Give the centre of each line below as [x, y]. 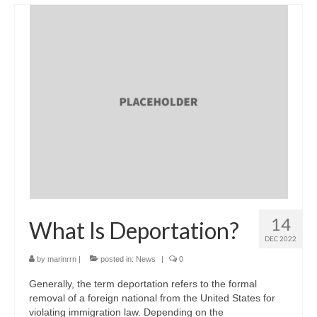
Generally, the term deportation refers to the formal [143, 283]
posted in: [117, 259]
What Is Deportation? [134, 230]
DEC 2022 [281, 238]
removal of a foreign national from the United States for [152, 298]
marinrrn [62, 259]
